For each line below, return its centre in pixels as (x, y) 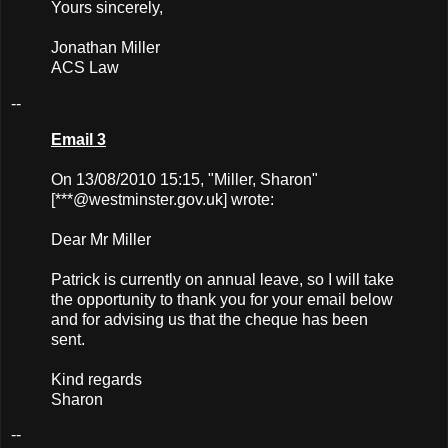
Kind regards (96, 379)
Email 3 (78, 139)
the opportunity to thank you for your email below (222, 299)
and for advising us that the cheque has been (209, 319)
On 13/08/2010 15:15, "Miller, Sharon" (184, 179)
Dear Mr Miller (101, 239)
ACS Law (85, 67)
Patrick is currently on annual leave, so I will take (222, 279)
